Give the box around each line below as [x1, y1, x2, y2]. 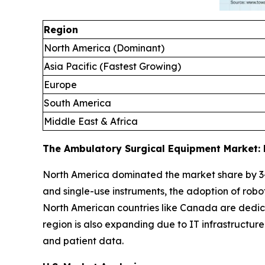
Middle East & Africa [44, 115, 138, 128]
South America [44, 97, 111, 109]
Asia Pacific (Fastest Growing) [44, 60, 181, 73]
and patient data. [43, 235, 124, 247]
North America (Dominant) [44, 42, 164, 54]
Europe [44, 79, 77, 91]
